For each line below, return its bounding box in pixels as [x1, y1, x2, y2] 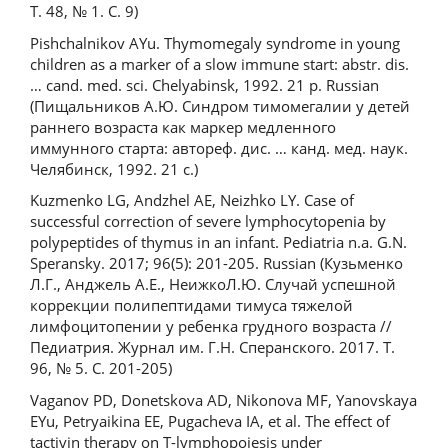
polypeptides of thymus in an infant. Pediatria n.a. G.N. [30, 232, 407, 252]
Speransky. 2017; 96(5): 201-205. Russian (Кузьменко [30, 253, 403, 273]
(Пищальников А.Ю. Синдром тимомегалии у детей [30, 95, 410, 116]
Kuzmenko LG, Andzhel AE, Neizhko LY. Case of [30, 190, 354, 210]
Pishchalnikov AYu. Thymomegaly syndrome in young [30, 32, 400, 53]
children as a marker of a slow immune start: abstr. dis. [30, 53, 409, 74]
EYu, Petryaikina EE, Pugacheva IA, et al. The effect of [30, 410, 390, 431]
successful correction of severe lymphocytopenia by [30, 211, 386, 231]
